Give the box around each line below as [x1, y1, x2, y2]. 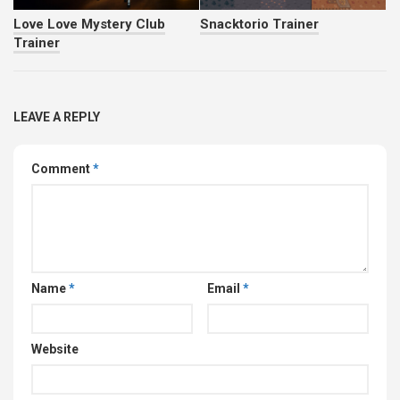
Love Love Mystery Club [13, 15, 165, 32]
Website [31, 341, 79, 356]
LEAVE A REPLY [13, 109, 100, 124]
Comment [31, 161, 93, 176]
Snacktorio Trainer [200, 15, 319, 32]
